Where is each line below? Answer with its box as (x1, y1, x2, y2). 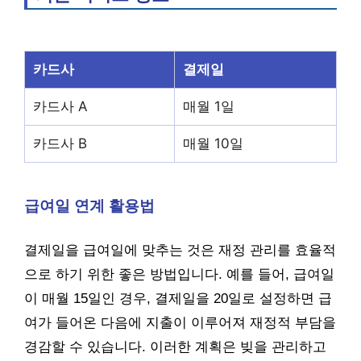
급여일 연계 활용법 (24, 197, 155, 214)
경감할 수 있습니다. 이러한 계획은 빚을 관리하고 (24, 338, 326, 355)
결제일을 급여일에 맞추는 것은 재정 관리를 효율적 (24, 242, 336, 258)
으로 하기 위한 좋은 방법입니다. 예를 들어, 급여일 (24, 266, 334, 282)
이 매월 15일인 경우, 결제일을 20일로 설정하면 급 (24, 290, 332, 306)
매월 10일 (183, 135, 243, 151)
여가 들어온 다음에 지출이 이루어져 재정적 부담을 (24, 314, 336, 330)
